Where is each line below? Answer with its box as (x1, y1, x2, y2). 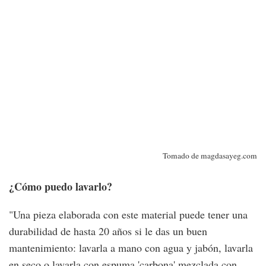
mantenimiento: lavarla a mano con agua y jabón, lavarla (9, 240, 253, 255)
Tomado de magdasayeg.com (163, 150, 257, 161)
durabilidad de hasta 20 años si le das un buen (9, 224, 207, 238)
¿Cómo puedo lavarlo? (9, 179, 112, 194)
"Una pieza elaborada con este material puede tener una (9, 207, 248, 221)
